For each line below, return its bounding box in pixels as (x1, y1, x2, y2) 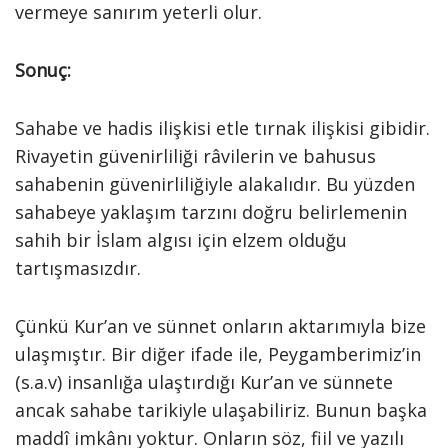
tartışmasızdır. (15, 256, 141, 280)
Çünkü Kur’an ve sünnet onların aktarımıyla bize (15, 314, 426, 338)
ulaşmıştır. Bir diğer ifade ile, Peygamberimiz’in (15, 342, 421, 366)
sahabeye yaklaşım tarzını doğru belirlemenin (15, 200, 407, 224)
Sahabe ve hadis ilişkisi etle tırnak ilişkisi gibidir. (15, 116, 430, 140)
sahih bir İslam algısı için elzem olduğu (15, 228, 347, 252)
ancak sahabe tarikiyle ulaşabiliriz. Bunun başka (15, 398, 427, 422)
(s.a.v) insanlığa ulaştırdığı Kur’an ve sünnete (15, 370, 393, 394)
